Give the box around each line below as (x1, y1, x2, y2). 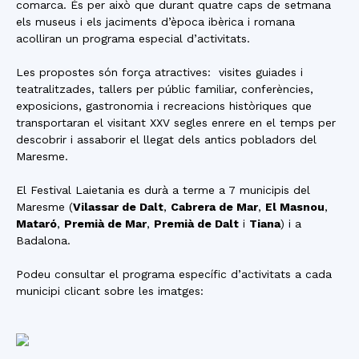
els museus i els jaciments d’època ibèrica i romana (16, 15, 295, 28)
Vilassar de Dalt (73, 200, 163, 213)
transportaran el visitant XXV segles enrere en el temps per (16, 116, 336, 129)
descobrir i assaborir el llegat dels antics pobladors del (16, 133, 317, 146)
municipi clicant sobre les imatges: (16, 284, 204, 297)
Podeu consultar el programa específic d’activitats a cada (16, 268, 332, 280)
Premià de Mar (64, 217, 147, 230)
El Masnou (265, 200, 325, 213)
